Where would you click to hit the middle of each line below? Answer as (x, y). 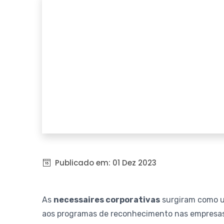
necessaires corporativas (107, 200)
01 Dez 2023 (134, 163)
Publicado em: (83, 163)
